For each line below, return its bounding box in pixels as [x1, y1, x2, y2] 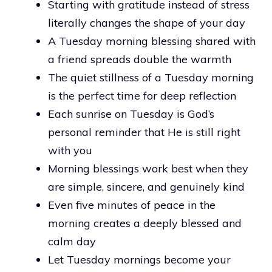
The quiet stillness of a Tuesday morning [48, 70, 254, 84]
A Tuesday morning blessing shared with [48, 33, 256, 48]
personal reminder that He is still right [48, 124, 240, 139]
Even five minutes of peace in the [48, 197, 216, 212]
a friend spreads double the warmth [48, 52, 231, 66]
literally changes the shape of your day [48, 15, 245, 30]
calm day [48, 234, 96, 248]
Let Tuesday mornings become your [48, 252, 231, 267]
